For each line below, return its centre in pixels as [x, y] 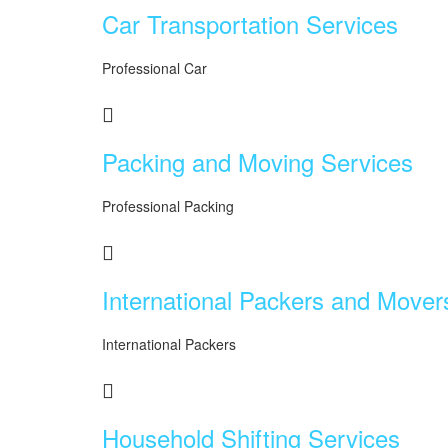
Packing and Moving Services [257, 161]
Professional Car [154, 68]
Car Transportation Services [250, 23]
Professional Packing [168, 206]
